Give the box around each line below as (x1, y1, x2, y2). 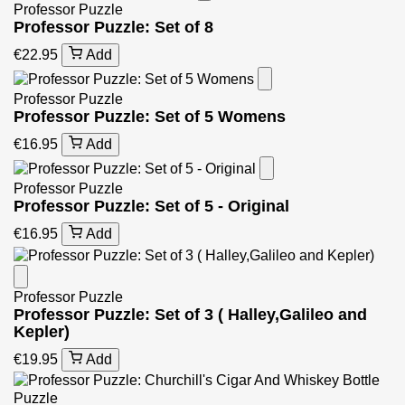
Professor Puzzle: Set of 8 (14, 18, 213, 36)
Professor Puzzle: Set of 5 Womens (14, 108, 286, 126)
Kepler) (14, 322, 70, 341)
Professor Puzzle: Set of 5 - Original (14, 197, 289, 215)
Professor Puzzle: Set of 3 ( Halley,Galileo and (14, 305, 367, 324)
